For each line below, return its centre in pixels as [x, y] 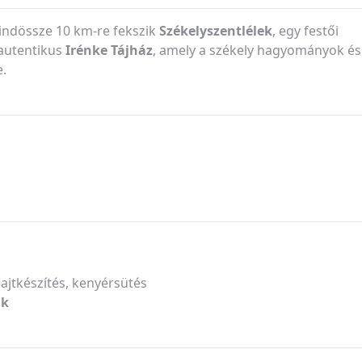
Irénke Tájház [109, 50]
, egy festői [305, 30]
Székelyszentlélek [216, 30]
